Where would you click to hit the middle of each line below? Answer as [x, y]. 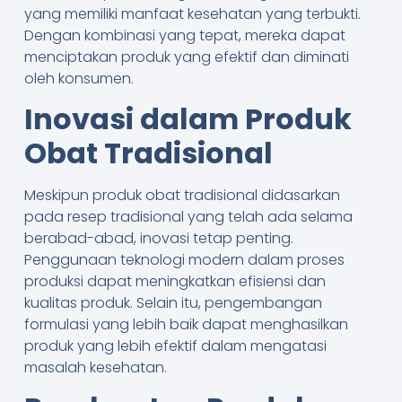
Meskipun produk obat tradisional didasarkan [182, 196]
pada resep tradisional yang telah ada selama [188, 217]
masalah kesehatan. [95, 368]
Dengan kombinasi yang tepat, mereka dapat [184, 35]
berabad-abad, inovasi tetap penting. [158, 239]
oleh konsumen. [79, 78]
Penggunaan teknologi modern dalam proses [184, 260]
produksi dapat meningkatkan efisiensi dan [175, 282]
